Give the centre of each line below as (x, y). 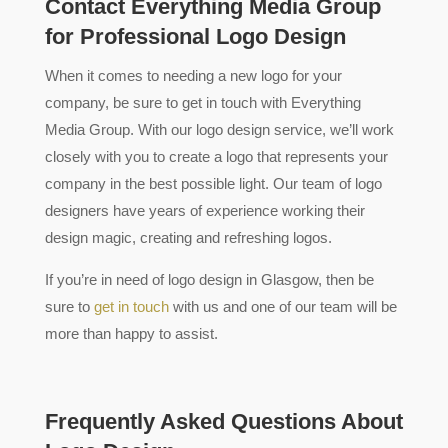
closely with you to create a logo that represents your (216, 157)
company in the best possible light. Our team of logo (213, 184)
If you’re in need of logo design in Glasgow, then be (209, 280)
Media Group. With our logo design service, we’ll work (219, 130)
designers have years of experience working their (204, 211)
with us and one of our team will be (282, 307)
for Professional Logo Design (195, 37)
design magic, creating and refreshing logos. (188, 238)
